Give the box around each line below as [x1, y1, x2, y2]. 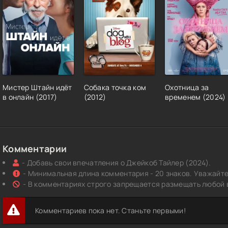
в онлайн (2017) [3, 92, 58, 102]
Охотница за [165, 82, 209, 93]
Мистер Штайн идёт [3, 82, 72, 93]
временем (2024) [165, 92, 226, 102]
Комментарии [3, 142, 67, 155]
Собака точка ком [83, 82, 147, 93]
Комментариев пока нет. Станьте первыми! [35, 206, 186, 216]
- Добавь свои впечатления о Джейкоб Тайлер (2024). [22, 158, 211, 168]
